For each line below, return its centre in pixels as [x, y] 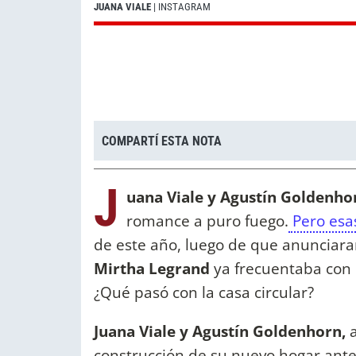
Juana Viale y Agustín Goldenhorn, [220, 331]
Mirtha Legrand [152, 269]
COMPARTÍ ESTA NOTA [162, 141]
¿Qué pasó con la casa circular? [204, 292]
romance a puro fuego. [207, 221]
